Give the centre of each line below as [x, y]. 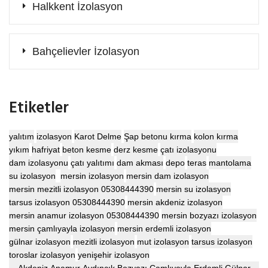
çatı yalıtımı [92, 162]
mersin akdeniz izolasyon [175, 202]
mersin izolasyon [92, 176]
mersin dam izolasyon [167, 176]
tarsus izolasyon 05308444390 [67, 202]
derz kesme [136, 149]
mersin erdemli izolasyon [164, 228]
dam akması [140, 162]
